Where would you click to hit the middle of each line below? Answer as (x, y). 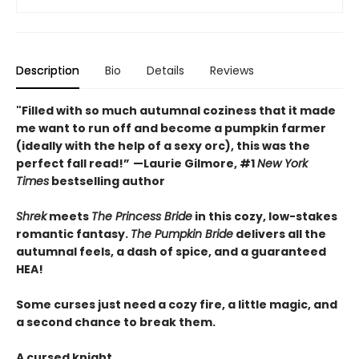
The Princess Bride (142, 217)
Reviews (232, 71)
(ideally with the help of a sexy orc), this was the (163, 146)
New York (282, 164)
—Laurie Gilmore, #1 (195, 164)
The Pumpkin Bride (182, 234)
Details (165, 71)
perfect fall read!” (73, 164)
